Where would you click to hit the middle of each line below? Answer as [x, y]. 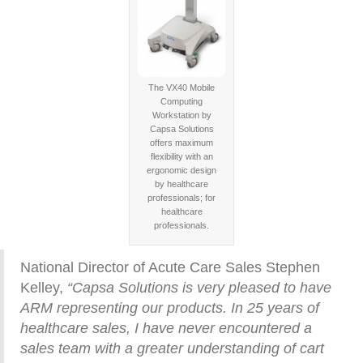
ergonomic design [181, 170]
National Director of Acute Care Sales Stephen [170, 267]
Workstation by [181, 115]
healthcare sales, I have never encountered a [166, 328]
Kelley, [44, 288]
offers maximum [181, 143]
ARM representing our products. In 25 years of [170, 308]
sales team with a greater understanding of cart [172, 348]
